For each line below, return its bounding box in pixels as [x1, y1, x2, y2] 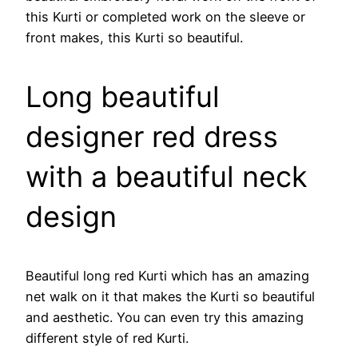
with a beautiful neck [26, 158, 308, 194]
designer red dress [26, 118, 278, 154]
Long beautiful [26, 78, 220, 114]
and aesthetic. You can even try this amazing [26, 308, 304, 325]
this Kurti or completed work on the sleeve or [26, 8, 305, 25]
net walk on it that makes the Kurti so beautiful [26, 288, 315, 304]
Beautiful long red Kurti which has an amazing [26, 267, 309, 284]
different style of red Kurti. [26, 329, 189, 346]
